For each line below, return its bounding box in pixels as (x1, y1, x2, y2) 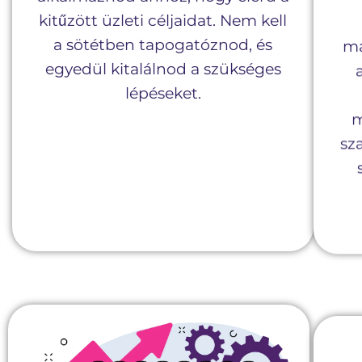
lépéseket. (124, 83, 201, 103)
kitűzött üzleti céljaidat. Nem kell (39, 11, 288, 30)
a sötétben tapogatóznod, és (53, 35, 273, 54)
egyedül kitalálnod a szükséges (44, 59, 281, 78)
